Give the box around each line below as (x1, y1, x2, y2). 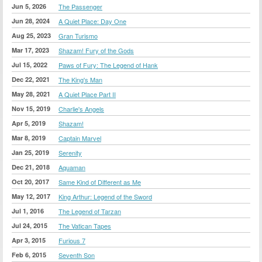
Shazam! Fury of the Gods (58, 45, 134, 55)
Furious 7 (58, 235, 85, 245)
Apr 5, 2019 (12, 118, 46, 127)
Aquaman (58, 162, 85, 172)
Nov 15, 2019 (12, 104, 50, 113)
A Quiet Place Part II (58, 89, 116, 99)
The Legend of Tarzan (58, 206, 121, 216)
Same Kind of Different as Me (58, 177, 141, 187)
